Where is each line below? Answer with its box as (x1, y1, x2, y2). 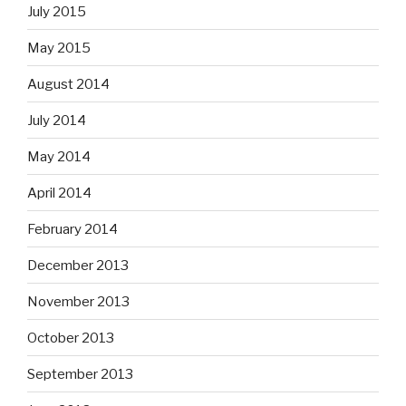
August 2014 (27, 75, 110, 92)
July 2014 (27, 111, 86, 129)
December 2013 (27, 256, 129, 274)
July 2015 (27, 3, 86, 20)
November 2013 (27, 293, 130, 310)
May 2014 (27, 148, 91, 165)
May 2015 (27, 39, 91, 56)
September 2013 (27, 365, 133, 382)
